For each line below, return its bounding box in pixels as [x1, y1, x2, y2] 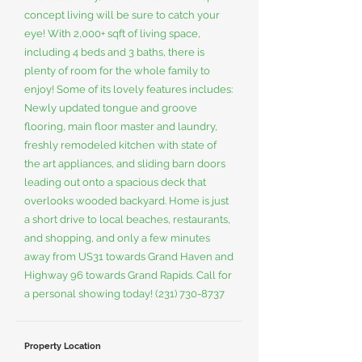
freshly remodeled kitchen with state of [24, 139, 217, 151]
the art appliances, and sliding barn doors [24, 158, 225, 170]
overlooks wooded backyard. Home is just [24, 195, 229, 207]
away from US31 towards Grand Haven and [24, 250, 234, 263]
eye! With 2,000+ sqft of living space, [24, 27, 200, 40]
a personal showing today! [24, 288, 155, 300]
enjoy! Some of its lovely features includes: [24, 83, 233, 95]
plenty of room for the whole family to [24, 65, 210, 77]
